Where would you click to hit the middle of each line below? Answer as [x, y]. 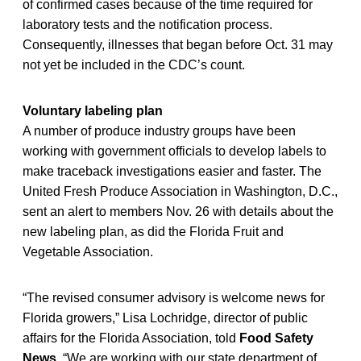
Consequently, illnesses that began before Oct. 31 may [178, 44]
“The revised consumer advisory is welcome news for [174, 297]
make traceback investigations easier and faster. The [172, 171]
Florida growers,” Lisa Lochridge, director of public [165, 317]
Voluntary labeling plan [93, 110]
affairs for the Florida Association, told [131, 338]
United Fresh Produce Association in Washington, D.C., [180, 191]
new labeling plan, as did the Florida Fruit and [153, 231]
